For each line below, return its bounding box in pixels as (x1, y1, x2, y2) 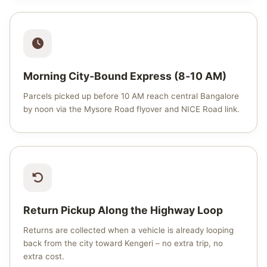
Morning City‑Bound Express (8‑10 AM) (23, 70, 226, 82)
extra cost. (23, 252, 64, 261)
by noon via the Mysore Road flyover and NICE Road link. (23, 104, 240, 114)
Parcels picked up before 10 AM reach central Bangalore (23, 91, 239, 101)
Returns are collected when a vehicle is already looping (23, 225, 234, 235)
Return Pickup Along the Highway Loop (23, 204, 223, 216)
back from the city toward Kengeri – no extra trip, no (23, 238, 223, 248)
